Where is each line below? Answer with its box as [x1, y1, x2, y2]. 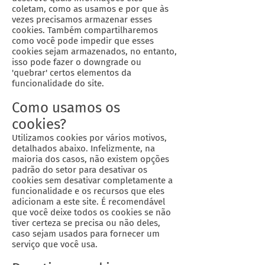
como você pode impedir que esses [12, 35, 154, 46]
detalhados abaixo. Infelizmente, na [12, 143, 155, 154]
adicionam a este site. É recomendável [12, 196, 165, 207]
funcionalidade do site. [12, 78, 104, 89]
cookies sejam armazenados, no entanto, [12, 46, 177, 57]
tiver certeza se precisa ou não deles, [12, 218, 160, 228]
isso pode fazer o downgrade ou [12, 57, 141, 67]
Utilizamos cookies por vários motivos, [12, 132, 167, 143]
